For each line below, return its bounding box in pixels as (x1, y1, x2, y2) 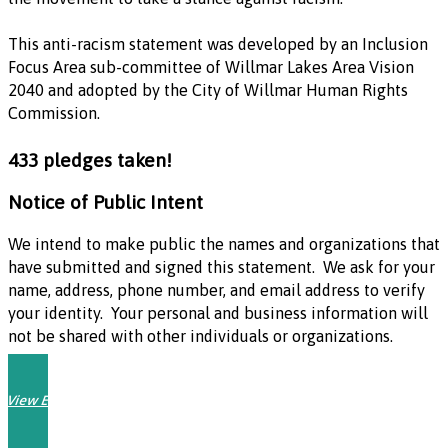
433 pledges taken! (8, 148, 172, 171)
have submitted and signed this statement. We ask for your (8, 257, 435, 276)
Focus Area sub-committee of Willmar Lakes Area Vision (8, 58, 414, 77)
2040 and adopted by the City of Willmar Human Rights (8, 81, 408, 100)
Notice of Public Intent (8, 190, 203, 213)
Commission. (8, 104, 100, 123)
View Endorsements (4, 391, 137, 410)
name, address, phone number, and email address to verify (8, 280, 425, 299)
